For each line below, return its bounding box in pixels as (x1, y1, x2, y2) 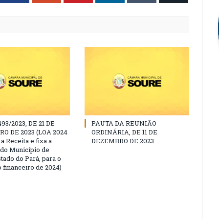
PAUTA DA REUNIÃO (91, 119, 156, 128)
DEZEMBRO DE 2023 (91, 136, 154, 145)
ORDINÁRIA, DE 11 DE (91, 128, 157, 136)
